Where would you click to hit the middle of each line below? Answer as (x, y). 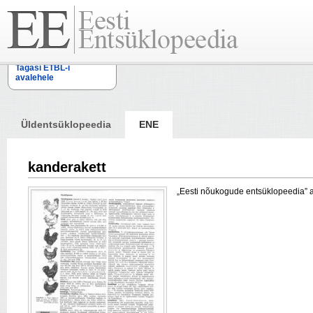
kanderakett (67, 167)
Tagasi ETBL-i (43, 68)
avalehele (35, 78)
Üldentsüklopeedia (66, 124)
